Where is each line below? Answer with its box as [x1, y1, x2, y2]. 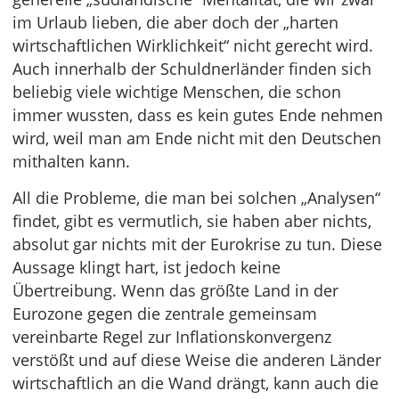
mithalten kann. [12, 151, 130, 172]
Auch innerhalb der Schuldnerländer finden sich [12, 58, 371, 79]
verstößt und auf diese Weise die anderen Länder [12, 349, 381, 370]
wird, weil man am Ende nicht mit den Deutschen [12, 127, 381, 149]
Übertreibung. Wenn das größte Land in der [12, 280, 338, 301]
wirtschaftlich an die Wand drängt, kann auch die [12, 372, 379, 394]
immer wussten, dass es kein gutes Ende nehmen [12, 104, 383, 126]
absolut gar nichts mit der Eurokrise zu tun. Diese [12, 233, 382, 255]
